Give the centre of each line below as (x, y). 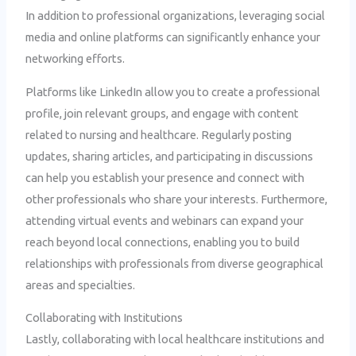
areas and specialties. (81, 284)
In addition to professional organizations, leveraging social (176, 16)
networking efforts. (75, 59)
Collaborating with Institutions (104, 318)
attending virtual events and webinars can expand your (165, 220)
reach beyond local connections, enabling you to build (163, 242)
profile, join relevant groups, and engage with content (163, 113)
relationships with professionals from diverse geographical (175, 263)
